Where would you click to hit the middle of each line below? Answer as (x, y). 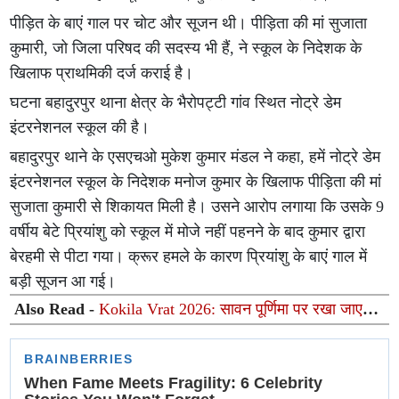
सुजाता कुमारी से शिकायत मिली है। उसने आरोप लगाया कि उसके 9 (197, 207)
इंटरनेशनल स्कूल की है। (80, 127)
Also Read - (57, 309)
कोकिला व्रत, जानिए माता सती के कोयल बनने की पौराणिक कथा (195, 328)
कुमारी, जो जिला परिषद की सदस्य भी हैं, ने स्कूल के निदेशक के (186, 48)
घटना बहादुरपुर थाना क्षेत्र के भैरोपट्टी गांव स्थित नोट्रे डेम (176, 102)
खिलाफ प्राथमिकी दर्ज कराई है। (102, 73)
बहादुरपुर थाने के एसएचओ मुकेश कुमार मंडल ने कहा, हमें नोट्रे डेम (195, 157)
